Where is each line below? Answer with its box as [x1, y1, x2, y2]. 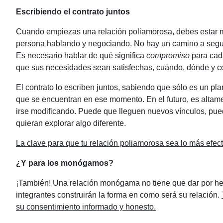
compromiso [146, 51, 190, 60]
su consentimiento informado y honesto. [16, 203, 156, 211]
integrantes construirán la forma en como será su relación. [16, 191, 222, 199]
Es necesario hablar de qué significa [16, 51, 146, 60]
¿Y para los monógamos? [16, 159, 113, 167]
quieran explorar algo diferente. [16, 119, 126, 127]
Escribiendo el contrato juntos [16, 7, 130, 16]
